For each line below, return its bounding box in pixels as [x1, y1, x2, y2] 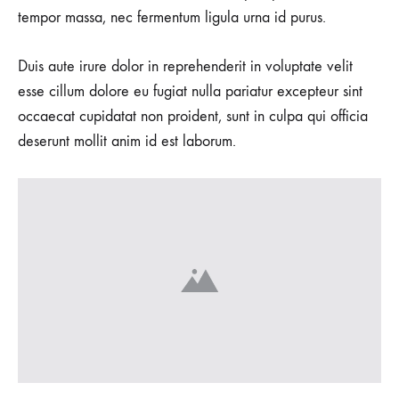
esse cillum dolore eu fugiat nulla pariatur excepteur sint [18, 82, 362, 102]
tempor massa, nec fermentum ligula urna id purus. [18, 8, 326, 28]
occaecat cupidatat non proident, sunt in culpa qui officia [18, 107, 368, 126]
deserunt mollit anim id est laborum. [18, 132, 236, 151]
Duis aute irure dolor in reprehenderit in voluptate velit [18, 57, 353, 77]
